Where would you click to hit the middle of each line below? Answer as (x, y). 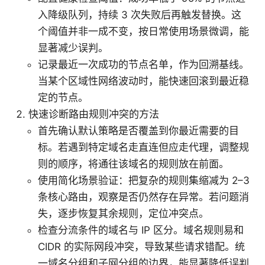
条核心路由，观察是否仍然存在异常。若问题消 (143, 197)
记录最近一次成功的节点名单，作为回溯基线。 (143, 65)
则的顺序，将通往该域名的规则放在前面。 (133, 164)
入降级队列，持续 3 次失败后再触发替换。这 (140, 15)
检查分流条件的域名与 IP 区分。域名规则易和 (141, 230)
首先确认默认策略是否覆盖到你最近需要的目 (138, 131)
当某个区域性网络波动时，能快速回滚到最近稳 (143, 81)
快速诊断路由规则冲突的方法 (94, 114)
